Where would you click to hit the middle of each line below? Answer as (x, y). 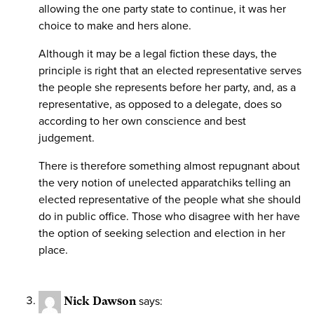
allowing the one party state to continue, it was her (162, 9)
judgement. (67, 138)
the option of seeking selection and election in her (162, 233)
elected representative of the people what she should (170, 199)
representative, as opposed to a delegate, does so (160, 104)
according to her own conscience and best (142, 121)
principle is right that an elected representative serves (170, 70)
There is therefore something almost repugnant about (169, 166)
